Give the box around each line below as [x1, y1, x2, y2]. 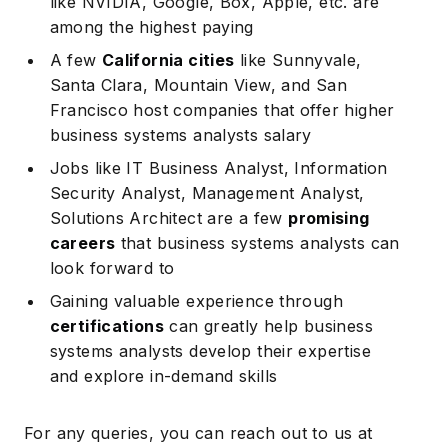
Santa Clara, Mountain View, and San [49, 74, 348, 95]
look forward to [49, 257, 175, 278]
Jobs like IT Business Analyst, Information [49, 157, 388, 178]
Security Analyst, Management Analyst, [49, 182, 365, 203]
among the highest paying [49, 16, 254, 37]
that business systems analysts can [115, 232, 400, 253]
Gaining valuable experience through [49, 290, 344, 311]
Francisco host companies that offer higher [49, 99, 395, 120]
